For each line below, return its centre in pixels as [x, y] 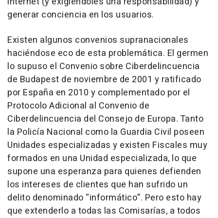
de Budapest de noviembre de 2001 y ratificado [104, 79]
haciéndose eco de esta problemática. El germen [108, 53]
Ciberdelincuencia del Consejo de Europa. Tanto [105, 119]
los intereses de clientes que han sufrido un [98, 184]
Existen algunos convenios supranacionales [98, 40]
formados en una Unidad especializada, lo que [102, 158]
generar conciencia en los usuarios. [81, 15]
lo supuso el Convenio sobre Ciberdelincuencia [104, 66]
